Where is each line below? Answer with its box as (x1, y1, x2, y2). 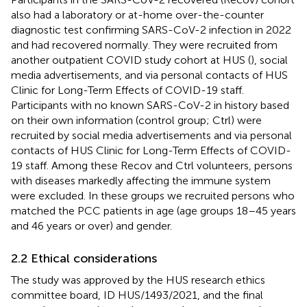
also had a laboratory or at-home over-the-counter (11, 8, 264, 21)
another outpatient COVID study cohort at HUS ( (11, 53, 251, 66)
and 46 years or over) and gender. (11, 219, 172, 232)
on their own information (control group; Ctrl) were (11, 113, 262, 127)
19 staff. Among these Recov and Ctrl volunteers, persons (11, 158, 293, 172)
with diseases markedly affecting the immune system (11, 173, 271, 187)
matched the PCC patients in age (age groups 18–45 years (11, 204, 296, 217)
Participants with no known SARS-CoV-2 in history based (11, 98, 289, 112)
